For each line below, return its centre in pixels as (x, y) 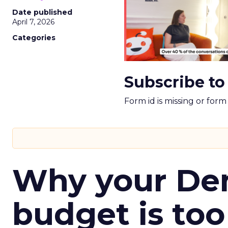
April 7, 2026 (33, 22)
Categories (34, 38)
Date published (42, 12)
